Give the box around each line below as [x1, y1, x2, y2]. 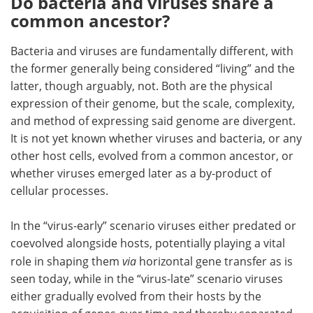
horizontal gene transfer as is [136, 253, 293, 269]
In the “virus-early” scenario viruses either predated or [10, 217, 296, 233]
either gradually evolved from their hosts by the [10, 288, 261, 304]
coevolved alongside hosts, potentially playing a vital [10, 235, 285, 251]
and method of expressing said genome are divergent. [10, 112, 296, 129]
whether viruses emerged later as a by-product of [10, 165, 271, 181]
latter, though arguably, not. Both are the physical [10, 78, 272, 94]
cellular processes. [10, 182, 108, 198]
